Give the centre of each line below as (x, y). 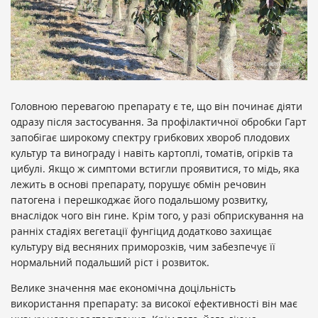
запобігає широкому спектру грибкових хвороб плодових (150, 138)
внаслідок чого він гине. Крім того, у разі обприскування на (157, 216)
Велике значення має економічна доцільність (123, 288)
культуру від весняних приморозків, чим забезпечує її (143, 247)
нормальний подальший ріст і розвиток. (110, 263)
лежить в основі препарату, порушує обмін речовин (138, 185)
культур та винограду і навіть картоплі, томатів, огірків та (152, 153)
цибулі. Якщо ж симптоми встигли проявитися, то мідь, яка (155, 169)
